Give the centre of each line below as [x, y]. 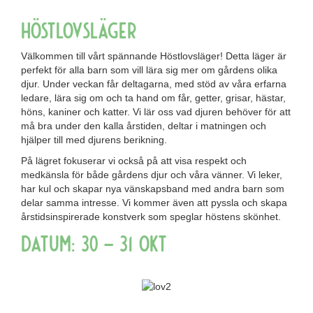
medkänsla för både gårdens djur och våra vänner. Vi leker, [152, 175]
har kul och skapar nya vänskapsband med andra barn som [153, 189]
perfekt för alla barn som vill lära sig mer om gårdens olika [149, 70]
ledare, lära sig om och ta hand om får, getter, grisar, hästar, [153, 98]
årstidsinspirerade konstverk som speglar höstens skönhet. [151, 217]
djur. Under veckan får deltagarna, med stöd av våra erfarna [154, 84]
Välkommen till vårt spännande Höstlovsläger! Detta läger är [154, 56]
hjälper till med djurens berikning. [94, 140]
